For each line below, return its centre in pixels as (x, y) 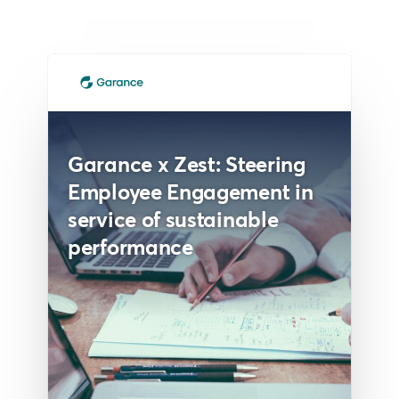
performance (130, 248)
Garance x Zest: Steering (187, 165)
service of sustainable (173, 220)
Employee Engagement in (191, 192)
